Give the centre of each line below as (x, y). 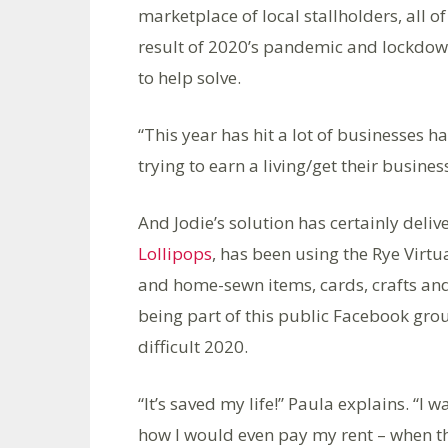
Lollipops (175, 254)
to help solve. (189, 78)
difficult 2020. (193, 347)
